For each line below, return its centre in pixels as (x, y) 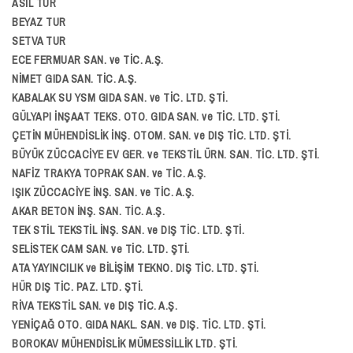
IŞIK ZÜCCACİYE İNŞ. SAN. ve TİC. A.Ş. (103, 192)
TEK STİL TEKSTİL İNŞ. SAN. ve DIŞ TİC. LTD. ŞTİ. (128, 230)
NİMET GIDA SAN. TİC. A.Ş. (74, 79)
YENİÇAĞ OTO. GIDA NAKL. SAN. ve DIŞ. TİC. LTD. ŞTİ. (139, 325)
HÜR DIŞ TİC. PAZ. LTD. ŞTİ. (78, 287)
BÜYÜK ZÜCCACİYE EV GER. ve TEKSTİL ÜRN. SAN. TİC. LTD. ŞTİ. (166, 154)
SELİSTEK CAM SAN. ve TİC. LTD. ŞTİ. (101, 249)
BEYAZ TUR (39, 22)
